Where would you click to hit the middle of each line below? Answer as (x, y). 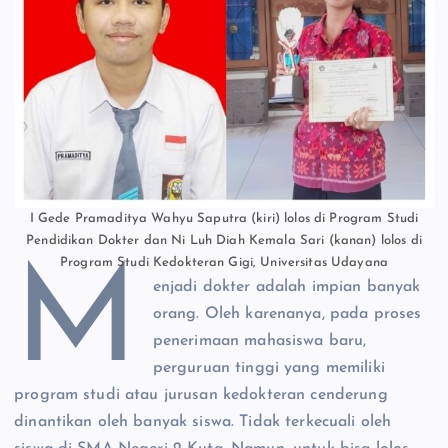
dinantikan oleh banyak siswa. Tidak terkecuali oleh (203, 421)
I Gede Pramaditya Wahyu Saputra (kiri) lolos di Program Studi (224, 218)
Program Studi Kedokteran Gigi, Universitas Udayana (224, 262)
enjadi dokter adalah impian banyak (286, 286)
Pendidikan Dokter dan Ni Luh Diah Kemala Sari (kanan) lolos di (224, 240)
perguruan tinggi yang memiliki (268, 367)
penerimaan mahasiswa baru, (259, 340)
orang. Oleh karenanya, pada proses (287, 313)
